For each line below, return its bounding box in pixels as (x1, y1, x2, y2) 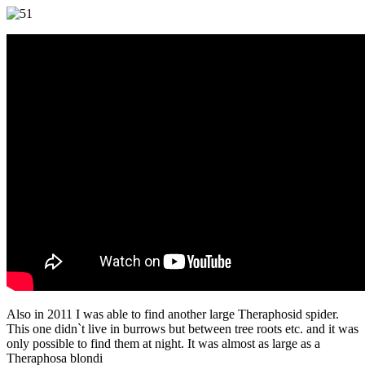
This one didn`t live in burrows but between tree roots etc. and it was (7, 321, 358, 336)
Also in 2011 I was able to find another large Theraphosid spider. (7, 306, 339, 321)
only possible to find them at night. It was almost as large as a (7, 336, 320, 350)
